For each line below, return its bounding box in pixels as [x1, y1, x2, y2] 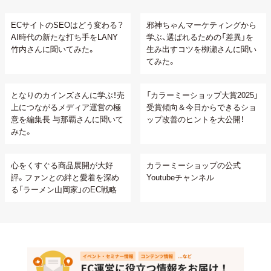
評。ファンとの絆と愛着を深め [11, 173, 119, 182]
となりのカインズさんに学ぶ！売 [11, 91, 125, 100]
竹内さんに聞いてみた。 [11, 45, 96, 54]
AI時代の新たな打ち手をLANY [11, 33, 118, 42]
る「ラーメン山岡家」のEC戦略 [11, 185, 117, 194]
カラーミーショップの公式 [146, 161, 241, 170]
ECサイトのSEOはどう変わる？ [11, 21, 123, 30]
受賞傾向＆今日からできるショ [146, 103, 256, 112]
